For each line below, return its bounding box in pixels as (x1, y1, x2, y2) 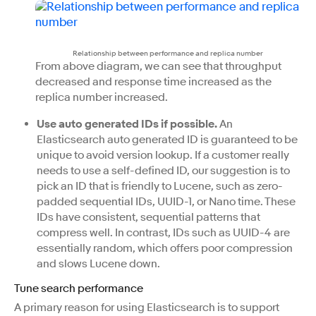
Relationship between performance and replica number (73, 48, 265, 58)
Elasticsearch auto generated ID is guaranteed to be (37, 132, 298, 147)
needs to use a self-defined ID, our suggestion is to (37, 163, 290, 178)
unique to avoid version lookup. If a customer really (37, 147, 289, 162)
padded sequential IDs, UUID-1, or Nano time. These (37, 194, 296, 209)
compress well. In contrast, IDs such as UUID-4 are (37, 225, 290, 240)
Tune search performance (14, 281, 143, 296)
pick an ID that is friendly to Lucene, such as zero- (37, 178, 283, 193)
